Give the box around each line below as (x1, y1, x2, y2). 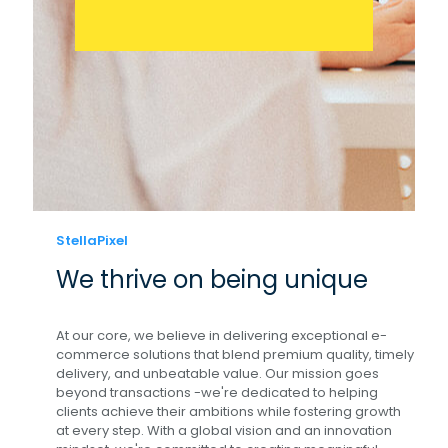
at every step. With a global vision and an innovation (55, 421, 392, 440)
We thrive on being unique (55, 263, 368, 296)
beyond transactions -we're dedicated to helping (55, 383, 378, 402)
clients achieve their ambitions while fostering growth (55, 402, 401, 421)
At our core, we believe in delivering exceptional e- (55, 326, 387, 345)
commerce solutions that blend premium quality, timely (55, 345, 414, 364)
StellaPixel (55, 231, 128, 250)
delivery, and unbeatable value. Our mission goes (55, 364, 379, 383)
